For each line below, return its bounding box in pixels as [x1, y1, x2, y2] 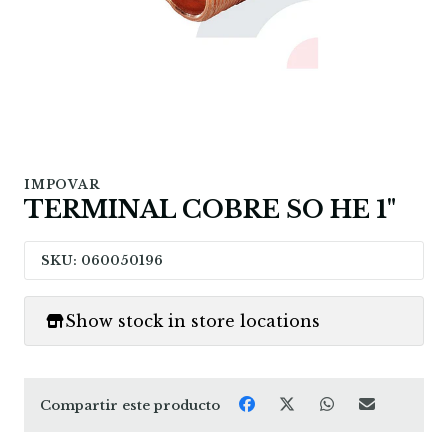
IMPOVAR [24, 177, 100, 193]
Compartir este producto [40, 396, 220, 414]
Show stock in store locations [65, 311, 320, 332]
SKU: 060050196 [41, 252, 163, 270]
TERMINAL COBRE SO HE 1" [24, 195, 396, 225]
